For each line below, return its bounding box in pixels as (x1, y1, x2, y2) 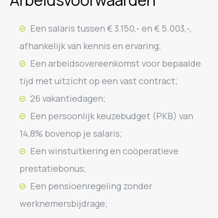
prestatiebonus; (19, 163, 86, 174)
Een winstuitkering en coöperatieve (30, 145, 179, 157)
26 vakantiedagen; (30, 92, 106, 104)
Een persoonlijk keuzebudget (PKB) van (30, 110, 193, 122)
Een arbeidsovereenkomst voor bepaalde (30, 57, 201, 69)
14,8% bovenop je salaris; (19, 127, 122, 139)
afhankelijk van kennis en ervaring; (19, 40, 161, 52)
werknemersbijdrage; (19, 198, 108, 209)
